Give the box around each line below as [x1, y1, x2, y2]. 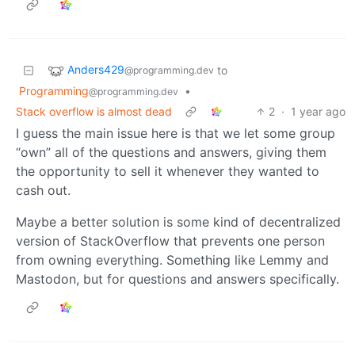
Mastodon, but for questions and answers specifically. [16, 270, 339, 287]
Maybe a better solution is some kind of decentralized [16, 213, 341, 230]
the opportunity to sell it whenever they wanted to [16, 162, 319, 179]
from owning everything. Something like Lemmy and [16, 251, 329, 268]
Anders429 [67, 63, 124, 77]
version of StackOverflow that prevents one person [16, 232, 325, 249]
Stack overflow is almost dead [16, 104, 172, 118]
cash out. [16, 181, 71, 198]
